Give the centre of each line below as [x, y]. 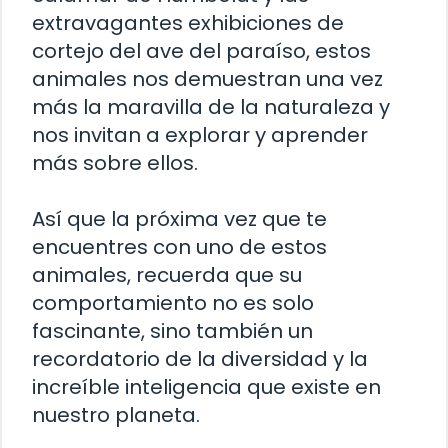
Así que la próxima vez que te [179, 219]
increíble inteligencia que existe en [206, 387]
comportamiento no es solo [173, 303]
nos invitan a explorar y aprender [200, 135]
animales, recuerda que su [167, 275]
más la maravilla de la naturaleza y [211, 107]
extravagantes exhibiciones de [188, 23]
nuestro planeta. [116, 415]
